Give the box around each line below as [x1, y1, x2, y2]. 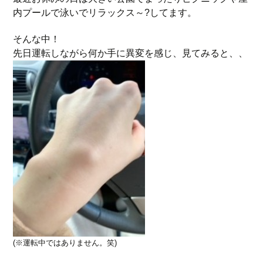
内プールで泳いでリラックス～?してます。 [13, 8, 197, 18]
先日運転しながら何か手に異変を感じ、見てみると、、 [13, 48, 248, 58]
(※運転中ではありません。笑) [13, 238, 117, 247]
